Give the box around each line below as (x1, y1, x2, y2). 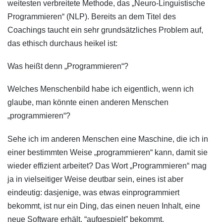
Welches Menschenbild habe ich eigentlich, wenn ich (7, 85, 194, 94)
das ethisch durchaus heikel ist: (7, 39, 117, 48)
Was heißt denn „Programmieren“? (7, 62, 128, 71)
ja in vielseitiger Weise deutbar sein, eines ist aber (7, 174, 183, 183)
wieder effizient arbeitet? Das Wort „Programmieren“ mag (7, 161, 207, 170)
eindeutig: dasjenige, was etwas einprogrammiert (7, 188, 179, 197)
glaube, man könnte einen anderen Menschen (7, 98, 168, 107)
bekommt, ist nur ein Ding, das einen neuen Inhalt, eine (7, 201, 200, 210)
